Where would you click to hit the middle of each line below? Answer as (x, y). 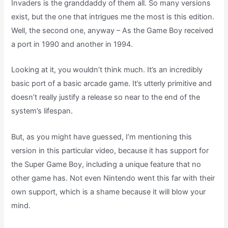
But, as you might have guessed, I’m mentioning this (102, 137)
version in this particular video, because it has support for (110, 150)
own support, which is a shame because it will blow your (109, 192)
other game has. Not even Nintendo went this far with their (113, 178)
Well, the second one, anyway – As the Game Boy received (112, 30)
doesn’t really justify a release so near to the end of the (106, 97)
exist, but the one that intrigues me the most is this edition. (113, 17)
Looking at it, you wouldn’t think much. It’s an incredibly (107, 70)
